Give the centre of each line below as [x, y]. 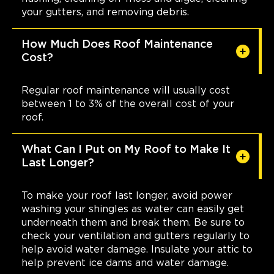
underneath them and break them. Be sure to [133, 222]
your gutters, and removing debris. [105, 12]
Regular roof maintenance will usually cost [126, 90]
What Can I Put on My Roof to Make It [126, 150]
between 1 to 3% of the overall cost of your [128, 104]
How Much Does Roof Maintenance [117, 44]
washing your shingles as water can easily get [133, 209]
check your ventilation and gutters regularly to [135, 236]
